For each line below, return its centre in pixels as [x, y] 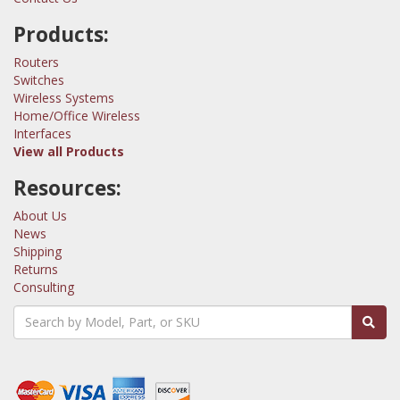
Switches [39, 79]
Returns [36, 269]
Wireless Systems [64, 97]
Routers [36, 62]
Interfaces [42, 133]
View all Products [69, 151]
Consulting [44, 287]
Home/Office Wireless [77, 115]
